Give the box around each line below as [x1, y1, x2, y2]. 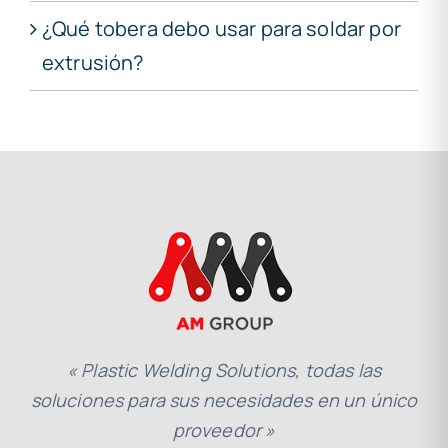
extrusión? [42, 49, 144, 77]
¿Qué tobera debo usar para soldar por [42, 15, 401, 43]
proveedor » [172, 418, 276, 443]
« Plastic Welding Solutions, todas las [66, 358, 382, 383]
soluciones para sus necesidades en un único [30, 388, 418, 413]
